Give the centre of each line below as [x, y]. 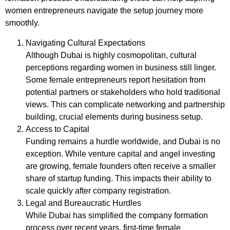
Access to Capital [57, 129]
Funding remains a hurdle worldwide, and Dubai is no [123, 141]
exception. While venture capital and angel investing [120, 154]
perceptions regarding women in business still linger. [121, 67]
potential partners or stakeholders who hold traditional [123, 92]
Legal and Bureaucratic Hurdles [83, 203]
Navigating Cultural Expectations [85, 43]
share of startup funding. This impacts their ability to [119, 178]
